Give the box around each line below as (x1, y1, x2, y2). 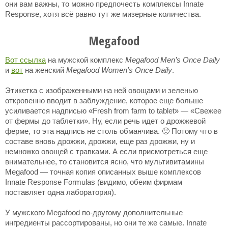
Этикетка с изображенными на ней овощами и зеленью (5, 86, 198, 95)
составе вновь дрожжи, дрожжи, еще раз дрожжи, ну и (5, 137, 195, 146)
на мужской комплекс (46, 55, 125, 64)
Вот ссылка (5, 55, 46, 64)
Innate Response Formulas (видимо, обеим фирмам (5, 178, 182, 186)
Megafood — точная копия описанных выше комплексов (5, 167, 201, 176)
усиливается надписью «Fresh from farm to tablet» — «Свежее (5, 106, 221, 115)
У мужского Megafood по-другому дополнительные (5, 208, 183, 217)
